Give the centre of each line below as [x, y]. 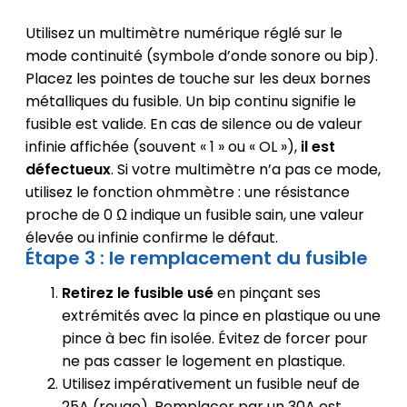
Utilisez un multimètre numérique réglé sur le [184, 34]
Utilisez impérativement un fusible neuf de [210, 384]
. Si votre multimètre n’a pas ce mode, [245, 170]
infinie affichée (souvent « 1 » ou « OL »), [163, 147]
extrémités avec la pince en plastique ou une [221, 316]
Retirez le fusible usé [137, 293]
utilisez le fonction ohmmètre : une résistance [187, 193]
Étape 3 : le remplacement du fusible [196, 258]
